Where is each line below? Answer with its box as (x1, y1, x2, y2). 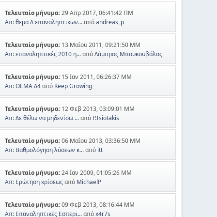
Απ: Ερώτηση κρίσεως (5, 177, 63, 186)
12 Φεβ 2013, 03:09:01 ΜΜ (62, 104, 135, 113)
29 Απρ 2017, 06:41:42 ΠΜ (62, 8, 134, 17)
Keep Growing (54, 81, 93, 90)
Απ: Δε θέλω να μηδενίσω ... (5, 113, 79, 122)
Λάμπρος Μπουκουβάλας (94, 49, 163, 58)
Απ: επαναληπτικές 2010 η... (5, 49, 81, 58)
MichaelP (77, 177, 102, 186)
